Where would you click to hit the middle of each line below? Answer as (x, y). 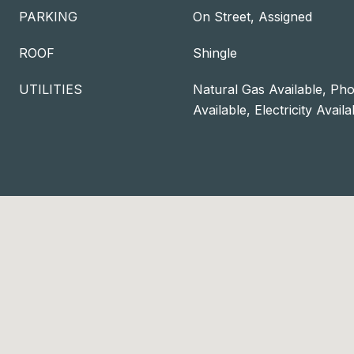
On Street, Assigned (252, 17)
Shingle (215, 53)
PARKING (48, 17)
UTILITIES (51, 89)
